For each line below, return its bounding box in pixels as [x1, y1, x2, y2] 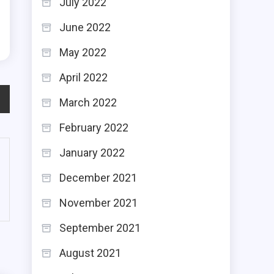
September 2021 [59, 221, 141, 234]
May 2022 [59, 46, 106, 59]
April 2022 [59, 71, 108, 84]
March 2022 [59, 96, 117, 109]
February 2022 [59, 121, 128, 134]
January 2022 [59, 146, 125, 159]
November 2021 [59, 196, 138, 209]
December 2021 [59, 171, 137, 184]
